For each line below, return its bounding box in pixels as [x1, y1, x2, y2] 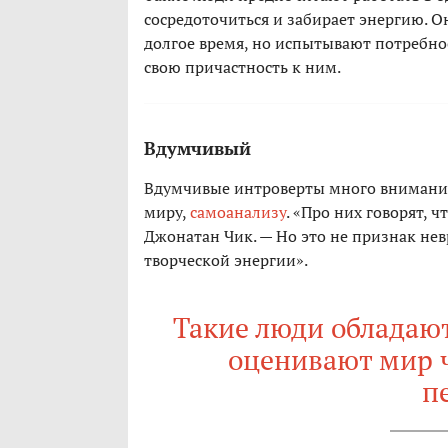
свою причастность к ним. [144, 56, 341, 79]
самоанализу [190, 201, 286, 224]
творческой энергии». [144, 249, 308, 272]
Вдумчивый [144, 136, 251, 161]
